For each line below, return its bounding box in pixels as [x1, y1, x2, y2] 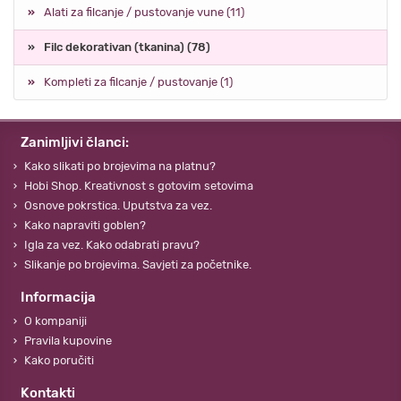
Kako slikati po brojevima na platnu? [24, 159, 216, 174]
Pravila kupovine [24, 334, 112, 348]
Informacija [21, 289, 96, 306]
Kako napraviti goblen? [24, 218, 146, 233]
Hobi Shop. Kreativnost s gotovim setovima [24, 179, 253, 193]
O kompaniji [24, 314, 87, 328]
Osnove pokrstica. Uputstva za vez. [24, 199, 212, 213]
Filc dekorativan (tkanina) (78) [44, 40, 210, 55]
